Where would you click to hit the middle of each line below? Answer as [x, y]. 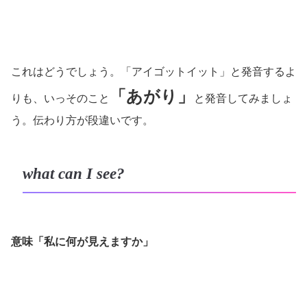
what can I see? [73, 174]
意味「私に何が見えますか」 [82, 241]
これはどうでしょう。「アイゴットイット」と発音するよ [153, 72]
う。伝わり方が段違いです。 [82, 121]
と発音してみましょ [243, 99]
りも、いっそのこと [60, 99]
